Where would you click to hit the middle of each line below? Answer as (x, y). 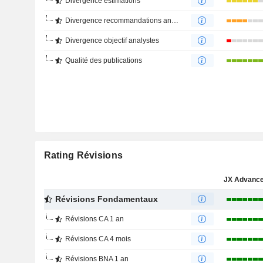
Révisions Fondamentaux (106, 199)
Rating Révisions (83, 155)
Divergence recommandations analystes (118, 21)
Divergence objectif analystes (112, 41)
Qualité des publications (103, 60)
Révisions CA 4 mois (98, 239)
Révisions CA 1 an (94, 219)
